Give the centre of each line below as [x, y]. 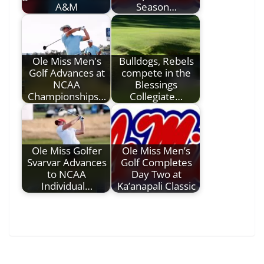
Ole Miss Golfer [67, 150]
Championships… [67, 96]
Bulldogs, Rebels [156, 61]
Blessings [156, 84]
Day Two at [156, 174]
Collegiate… [156, 96]
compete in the [156, 72]
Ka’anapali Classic [156, 186]
